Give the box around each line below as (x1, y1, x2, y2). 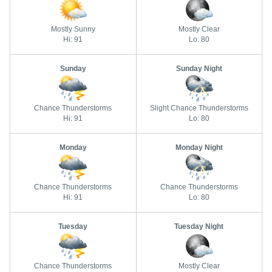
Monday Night (175, 143, 223, 152)
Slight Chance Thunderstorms (149, 104, 248, 112)
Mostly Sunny (50, 25, 95, 33)
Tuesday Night (174, 222, 224, 231)
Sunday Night (175, 64, 222, 73)
